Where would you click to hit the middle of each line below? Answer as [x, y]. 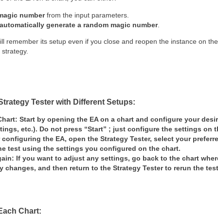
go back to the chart [165, 158]
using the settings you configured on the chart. [100, 148]
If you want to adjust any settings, [74, 158]
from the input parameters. [87, 15]
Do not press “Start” [73, 129]
